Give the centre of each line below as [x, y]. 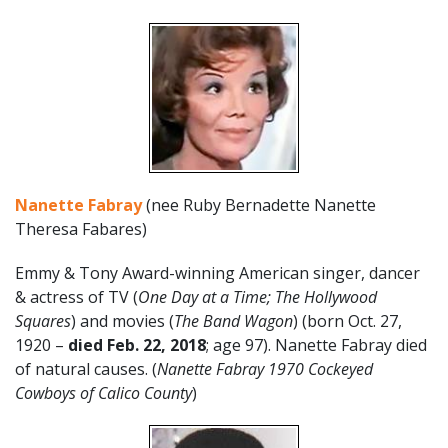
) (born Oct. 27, [347, 320]
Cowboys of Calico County [103, 392]
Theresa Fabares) [81, 228]
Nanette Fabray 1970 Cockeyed [265, 368]
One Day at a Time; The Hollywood [257, 296]
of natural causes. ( [86, 368]
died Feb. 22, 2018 [137, 344]
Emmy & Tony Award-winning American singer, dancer [217, 272]
